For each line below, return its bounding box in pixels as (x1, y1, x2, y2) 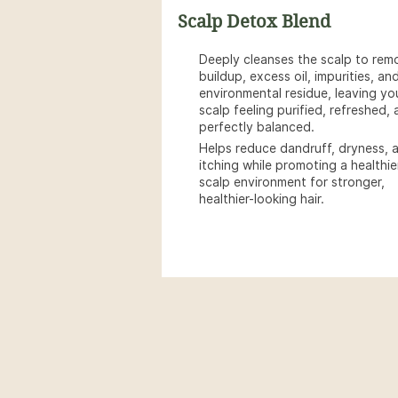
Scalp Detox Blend (178, 12, 330, 32)
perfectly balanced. (199, 120, 314, 134)
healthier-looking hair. (199, 192, 324, 206)
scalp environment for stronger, (199, 175, 385, 189)
